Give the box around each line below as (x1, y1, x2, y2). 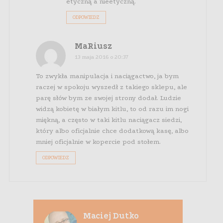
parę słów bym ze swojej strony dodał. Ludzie (36, 94, 182, 102)
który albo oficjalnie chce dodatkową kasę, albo (36, 127, 189, 135)
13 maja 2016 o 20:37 (75, 54, 129, 61)
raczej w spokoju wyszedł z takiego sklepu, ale (36, 83, 188, 91)
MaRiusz (75, 41, 112, 51)
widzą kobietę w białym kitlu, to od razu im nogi (36, 105, 189, 113)
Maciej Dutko (83, 211, 139, 221)
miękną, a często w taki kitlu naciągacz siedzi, (36, 116, 182, 124)
